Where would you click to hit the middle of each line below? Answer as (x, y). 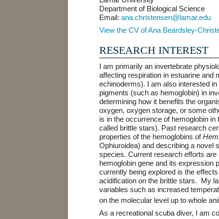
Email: (110, 18)
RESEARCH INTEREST (154, 50)
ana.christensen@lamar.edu (166, 18)
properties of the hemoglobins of (151, 136)
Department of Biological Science (152, 9)
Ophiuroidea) (120, 145)
